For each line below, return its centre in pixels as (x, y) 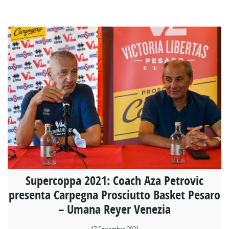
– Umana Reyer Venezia (114, 209)
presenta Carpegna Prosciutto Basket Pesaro (114, 195)
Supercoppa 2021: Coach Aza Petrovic (114, 181)
